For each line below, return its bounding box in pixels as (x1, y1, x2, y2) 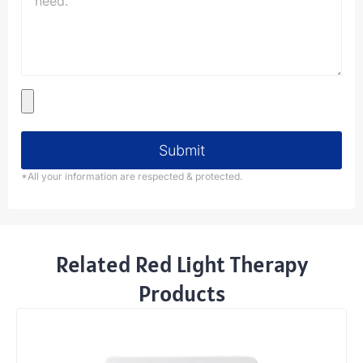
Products (138, 278, 225, 308)
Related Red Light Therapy (55, 249, 308, 279)
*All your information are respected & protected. (21, 170, 242, 183)
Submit (158, 142, 205, 160)
